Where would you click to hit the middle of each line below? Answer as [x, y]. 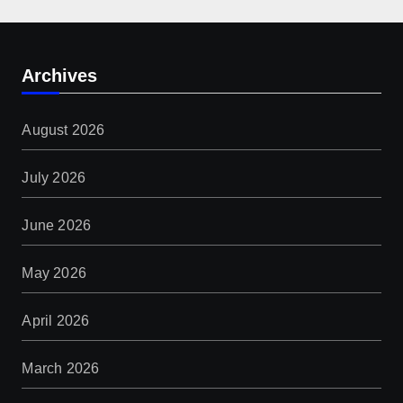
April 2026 [56, 320]
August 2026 [63, 130]
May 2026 [54, 273]
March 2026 [61, 368]
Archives [60, 75]
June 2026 [57, 225]
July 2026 [54, 177]
